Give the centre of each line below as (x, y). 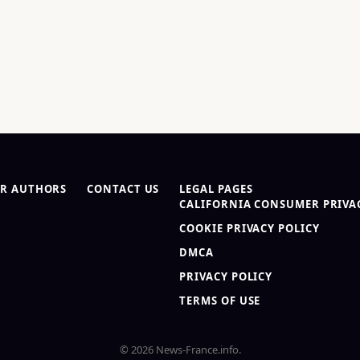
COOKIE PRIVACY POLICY (250, 228)
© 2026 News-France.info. (180, 350)
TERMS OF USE (220, 301)
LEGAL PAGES (216, 189)
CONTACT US (123, 189)
